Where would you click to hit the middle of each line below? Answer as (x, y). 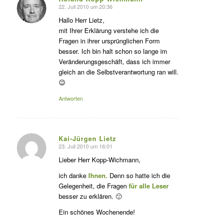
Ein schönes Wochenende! (97, 212)
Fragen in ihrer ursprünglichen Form (109, 40)
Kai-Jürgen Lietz (87, 138)
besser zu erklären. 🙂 (90, 196)
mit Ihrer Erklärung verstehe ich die (109, 30)
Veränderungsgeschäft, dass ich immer (114, 61)
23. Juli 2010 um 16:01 (85, 146)
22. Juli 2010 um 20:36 (85, 6)
